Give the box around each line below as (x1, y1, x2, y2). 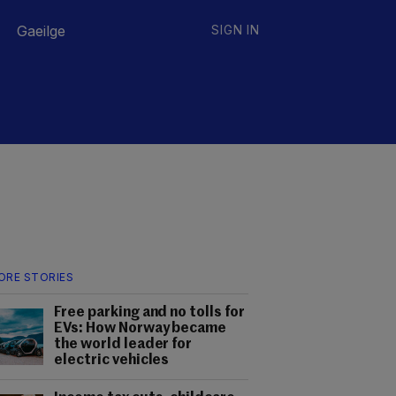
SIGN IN (211, 22, 260, 37)
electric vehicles (54, 354, 170, 368)
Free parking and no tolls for (54, 306, 245, 320)
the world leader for (54, 338, 193, 352)
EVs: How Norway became (54, 322, 227, 336)
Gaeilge (17, 22, 65, 40)
